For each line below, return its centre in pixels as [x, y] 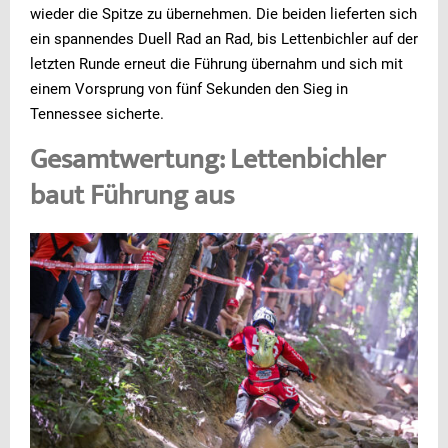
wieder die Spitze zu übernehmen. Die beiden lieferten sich [223, 13]
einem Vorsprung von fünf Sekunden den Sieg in [189, 88]
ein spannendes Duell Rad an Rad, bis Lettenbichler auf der [224, 38]
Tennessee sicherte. [97, 113]
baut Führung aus [132, 197]
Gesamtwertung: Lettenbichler [207, 161]
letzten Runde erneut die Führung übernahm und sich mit [216, 63]
